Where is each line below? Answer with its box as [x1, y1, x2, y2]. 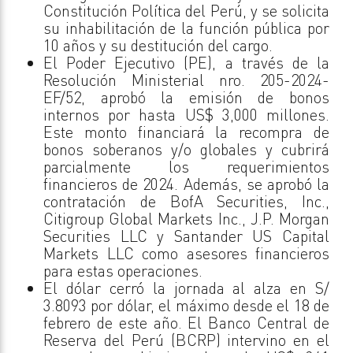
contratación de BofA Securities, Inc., [43, 191, 329, 211]
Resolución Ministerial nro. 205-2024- [43, 69, 329, 90]
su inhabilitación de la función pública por [43, 17, 329, 38]
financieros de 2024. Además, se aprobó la [43, 173, 329, 194]
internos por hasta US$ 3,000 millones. [43, 104, 329, 124]
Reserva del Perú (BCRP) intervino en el [43, 329, 329, 350]
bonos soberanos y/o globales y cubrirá [43, 139, 329, 159]
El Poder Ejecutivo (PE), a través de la [43, 52, 329, 72]
